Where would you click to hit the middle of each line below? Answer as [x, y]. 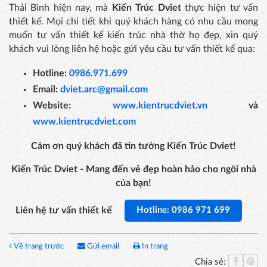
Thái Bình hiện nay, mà [60, 8]
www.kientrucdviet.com [84, 122]
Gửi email [103, 247]
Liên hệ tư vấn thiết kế [65, 211]
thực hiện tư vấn [220, 8]
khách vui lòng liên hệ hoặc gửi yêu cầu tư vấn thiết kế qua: [132, 49]
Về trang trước [39, 247]
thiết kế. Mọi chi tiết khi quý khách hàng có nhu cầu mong [133, 22]
